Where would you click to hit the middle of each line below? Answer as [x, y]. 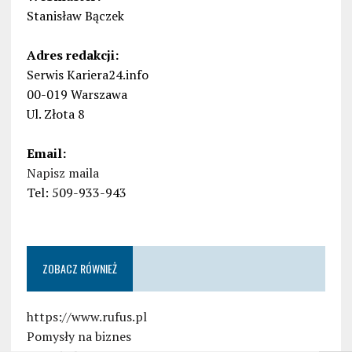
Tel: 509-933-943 [76, 193]
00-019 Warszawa [77, 95]
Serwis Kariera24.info [87, 75]
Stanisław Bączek [75, 16]
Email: [46, 154]
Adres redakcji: [72, 55]
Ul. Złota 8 [55, 114]
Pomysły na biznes [79, 337]
